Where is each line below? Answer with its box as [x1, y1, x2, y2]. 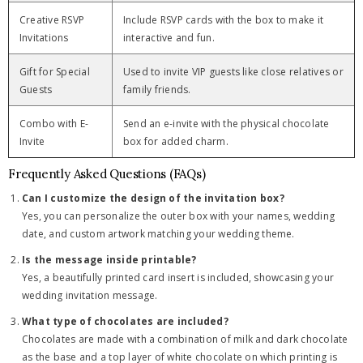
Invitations [19, 31, 69, 45]
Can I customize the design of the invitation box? [22, 191, 284, 205]
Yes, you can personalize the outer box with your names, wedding [22, 209, 335, 223]
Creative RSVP [19, 13, 85, 27]
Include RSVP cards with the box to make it [123, 13, 324, 27]
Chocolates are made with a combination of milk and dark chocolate [22, 332, 348, 346]
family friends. [123, 83, 191, 96]
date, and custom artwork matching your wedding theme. [22, 227, 295, 241]
